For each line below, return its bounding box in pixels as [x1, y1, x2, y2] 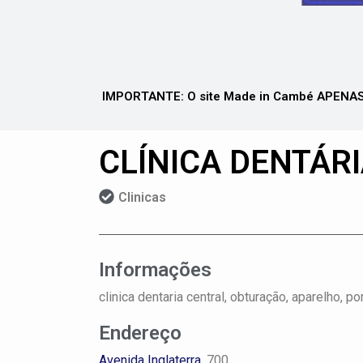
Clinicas [118, 190, 166, 205]
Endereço [99, 322, 181, 344]
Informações [99, 258, 211, 281]
